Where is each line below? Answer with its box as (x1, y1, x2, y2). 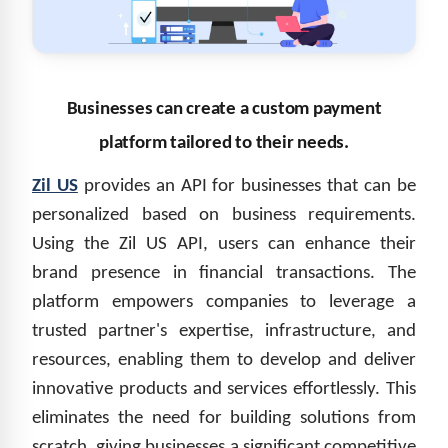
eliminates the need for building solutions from (32, 408, 416, 428)
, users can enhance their (203, 234, 416, 254)
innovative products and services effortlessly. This (32, 379, 416, 399)
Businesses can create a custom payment (66, 99, 382, 119)
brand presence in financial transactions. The (32, 263, 416, 283)
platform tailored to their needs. (99, 133, 349, 153)
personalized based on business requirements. (32, 205, 416, 225)
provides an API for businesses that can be (77, 176, 417, 196)
